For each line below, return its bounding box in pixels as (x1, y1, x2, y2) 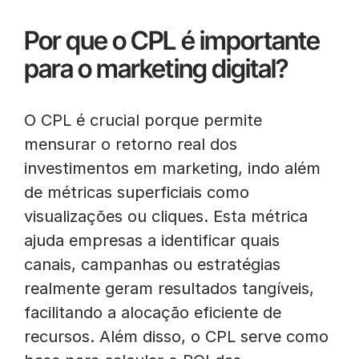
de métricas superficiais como (24, 183, 249, 202)
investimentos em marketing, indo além (24, 159, 321, 178)
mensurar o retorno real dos (24, 135, 237, 154)
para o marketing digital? (24, 53, 288, 84)
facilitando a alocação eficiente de (24, 303, 281, 322)
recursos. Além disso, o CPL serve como (24, 327, 329, 346)
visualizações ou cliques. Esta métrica (24, 207, 308, 226)
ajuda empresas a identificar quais (24, 231, 280, 250)
